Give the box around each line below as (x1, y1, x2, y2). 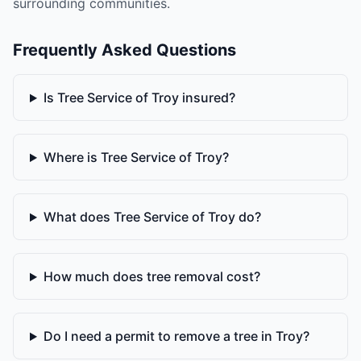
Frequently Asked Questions (13, 40, 236, 60)
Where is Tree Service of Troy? (43, 149, 229, 166)
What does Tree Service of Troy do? (43, 209, 261, 226)
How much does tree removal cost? (43, 268, 260, 285)
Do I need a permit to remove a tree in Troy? (43, 328, 309, 345)
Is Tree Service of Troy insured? (43, 89, 235, 106)
